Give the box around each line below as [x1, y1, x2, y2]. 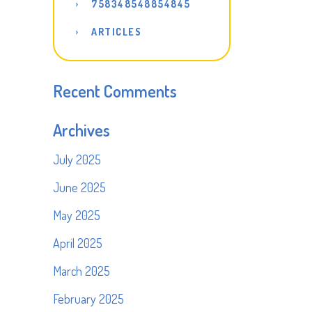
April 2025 [53, 235, 102, 251]
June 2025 [53, 180, 106, 195]
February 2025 [53, 291, 124, 306]
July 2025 [53, 152, 101, 167]
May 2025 [53, 208, 100, 223]
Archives [53, 119, 110, 141]
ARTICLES [91, 26, 141, 38]
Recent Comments [53, 80, 177, 102]
